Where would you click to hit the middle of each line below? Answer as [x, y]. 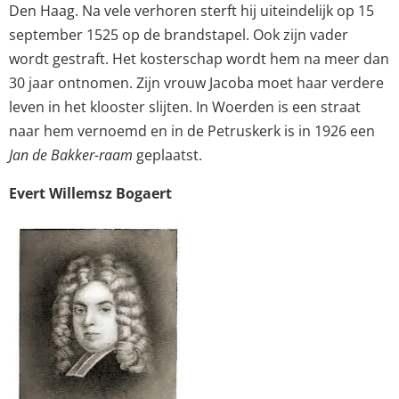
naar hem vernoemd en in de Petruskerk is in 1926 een [192, 131]
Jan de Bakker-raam [71, 155]
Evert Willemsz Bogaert [90, 194]
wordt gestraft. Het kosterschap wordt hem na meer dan [199, 59]
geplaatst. [167, 155]
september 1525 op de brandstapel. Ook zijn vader [179, 35]
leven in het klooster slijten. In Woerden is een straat [185, 107]
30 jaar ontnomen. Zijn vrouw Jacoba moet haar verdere [196, 83]
